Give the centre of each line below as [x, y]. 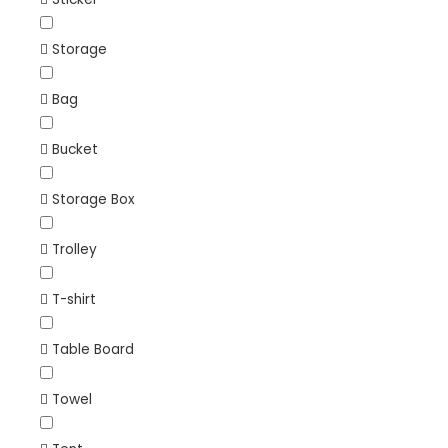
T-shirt [74, 299]
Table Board [93, 349]
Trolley [74, 249]
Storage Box [93, 199]
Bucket [75, 149]
